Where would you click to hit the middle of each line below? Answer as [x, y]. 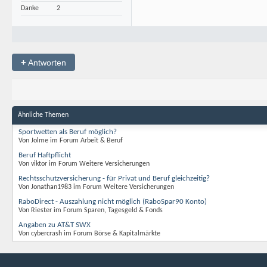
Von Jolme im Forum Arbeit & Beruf [71, 141]
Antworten [46, 62]
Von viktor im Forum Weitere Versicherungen [84, 164]
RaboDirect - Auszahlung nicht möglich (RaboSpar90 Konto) [113, 202]
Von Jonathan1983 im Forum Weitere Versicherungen [96, 187]
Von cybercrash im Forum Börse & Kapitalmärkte [89, 234]
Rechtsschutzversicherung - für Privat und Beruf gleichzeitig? [114, 178]
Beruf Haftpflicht [45, 155]
